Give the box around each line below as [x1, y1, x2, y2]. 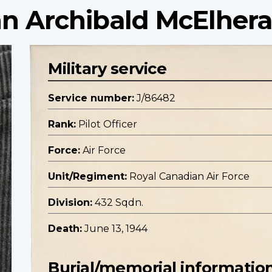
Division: [48, 197, 92, 209]
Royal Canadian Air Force [129, 171, 250, 183]
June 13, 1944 [84, 223, 148, 235]
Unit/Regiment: [48, 171, 127, 183]
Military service [48, 59, 166, 78]
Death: [48, 223, 82, 235]
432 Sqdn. [95, 197, 143, 209]
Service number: [48, 92, 134, 104]
